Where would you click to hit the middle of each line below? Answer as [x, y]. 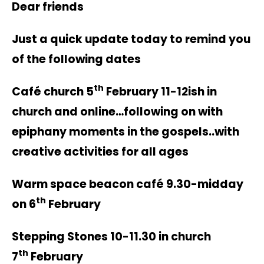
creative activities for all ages [100, 151]
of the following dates [76, 60]
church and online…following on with [117, 111]
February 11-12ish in [160, 91]
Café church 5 [53, 91]
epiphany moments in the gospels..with [126, 131]
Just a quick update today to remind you [131, 39]
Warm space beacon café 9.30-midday [128, 184]
